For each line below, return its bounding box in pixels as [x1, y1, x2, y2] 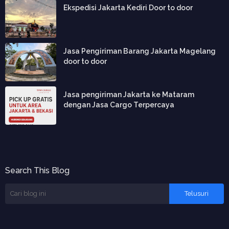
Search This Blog [5, 165, 70, 175]
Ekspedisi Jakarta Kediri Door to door [63, 3, 193, 12]
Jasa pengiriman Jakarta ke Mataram [63, 90, 194, 99]
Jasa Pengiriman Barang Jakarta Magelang [63, 47, 216, 55]
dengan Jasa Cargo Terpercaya [63, 100, 174, 109]
